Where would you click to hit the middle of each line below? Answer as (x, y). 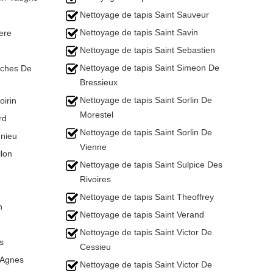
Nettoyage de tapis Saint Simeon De (150, 68)
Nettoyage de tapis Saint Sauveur (144, 15)
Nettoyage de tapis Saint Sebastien (147, 50)
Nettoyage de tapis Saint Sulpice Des (151, 165)
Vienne (93, 147)
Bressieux (99, 82)
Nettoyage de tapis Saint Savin (139, 32)
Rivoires (95, 179)
